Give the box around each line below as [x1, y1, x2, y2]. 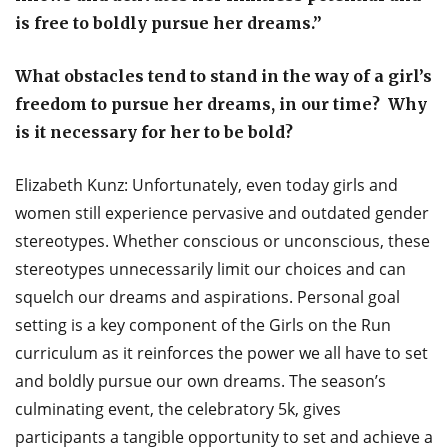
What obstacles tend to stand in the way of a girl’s [15, 65, 432, 86]
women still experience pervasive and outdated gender [15, 201, 429, 224]
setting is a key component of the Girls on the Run [15, 313, 391, 336]
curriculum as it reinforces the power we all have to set [15, 341, 428, 364]
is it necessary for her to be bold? [15, 121, 293, 142]
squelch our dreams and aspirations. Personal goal [15, 285, 400, 308]
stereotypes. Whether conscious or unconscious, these [15, 229, 430, 252]
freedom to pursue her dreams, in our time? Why [15, 93, 427, 114]
